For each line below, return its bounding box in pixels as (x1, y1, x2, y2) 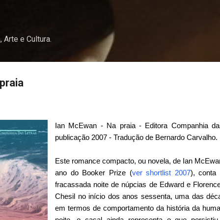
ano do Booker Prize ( (55, 168, 132, 177)
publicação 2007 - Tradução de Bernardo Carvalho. (55, 133, 218, 141)
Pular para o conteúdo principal (57, 7, 163, 17)
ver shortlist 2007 (132, 168, 191, 177)
